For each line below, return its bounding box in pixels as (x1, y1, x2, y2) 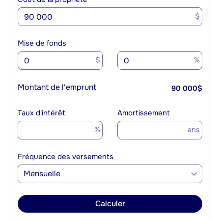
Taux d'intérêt (18, 108, 65, 118)
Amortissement (117, 108, 170, 118)
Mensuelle (24, 168, 61, 179)
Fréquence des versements (18, 152, 113, 162)
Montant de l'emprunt (18, 82, 96, 93)
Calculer (95, 198, 125, 209)
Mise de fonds (18, 38, 66, 49)
